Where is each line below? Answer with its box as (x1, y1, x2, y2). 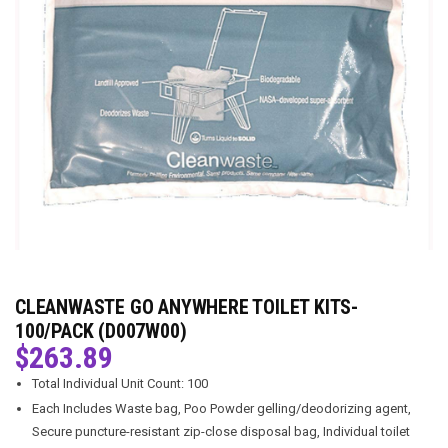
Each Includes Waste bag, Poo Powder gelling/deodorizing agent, (32, 401, 411, 416)
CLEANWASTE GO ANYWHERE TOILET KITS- (15, 295, 358, 319)
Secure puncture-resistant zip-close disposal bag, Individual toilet (32, 424, 410, 439)
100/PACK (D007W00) (15, 319, 187, 343)
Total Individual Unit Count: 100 (32, 376, 208, 391)
